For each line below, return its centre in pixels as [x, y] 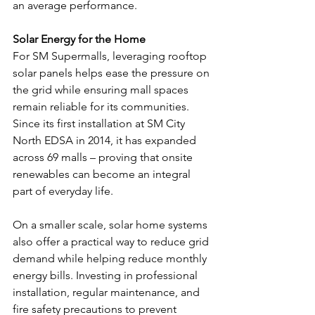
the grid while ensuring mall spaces [102, 89]
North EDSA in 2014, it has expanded [106, 140]
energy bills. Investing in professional [107, 275]
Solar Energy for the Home [79, 39]
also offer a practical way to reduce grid [112, 241]
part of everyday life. [64, 191]
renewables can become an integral [103, 174]
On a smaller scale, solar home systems [111, 224]
